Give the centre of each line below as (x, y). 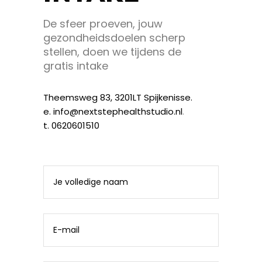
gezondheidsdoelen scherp (114, 37)
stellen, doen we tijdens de (112, 51)
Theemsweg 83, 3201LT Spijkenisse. (118, 97)
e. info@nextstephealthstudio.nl (113, 111)
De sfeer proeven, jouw (103, 23)
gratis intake (76, 65)
